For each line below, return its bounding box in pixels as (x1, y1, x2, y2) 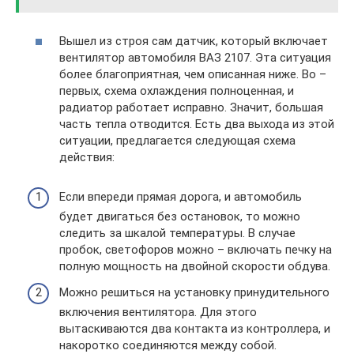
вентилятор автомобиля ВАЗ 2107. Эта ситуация (59, 50, 331, 65)
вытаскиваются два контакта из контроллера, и (59, 322, 330, 336)
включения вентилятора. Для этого (59, 305, 257, 319)
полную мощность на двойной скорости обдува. (59, 258, 330, 273)
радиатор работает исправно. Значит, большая (59, 100, 323, 115)
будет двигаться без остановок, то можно (59, 209, 300, 224)
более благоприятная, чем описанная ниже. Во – (59, 66, 326, 81)
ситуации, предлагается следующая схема (59, 133, 296, 148)
